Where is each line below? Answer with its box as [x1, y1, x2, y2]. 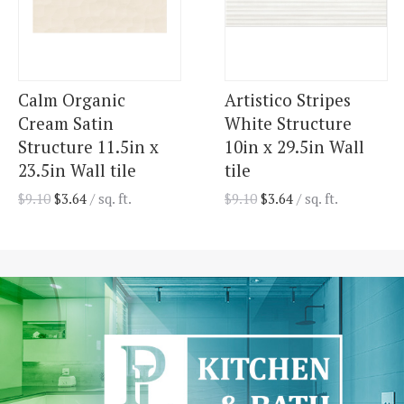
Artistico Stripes [225, 88, 351, 112]
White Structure [225, 112, 352, 135]
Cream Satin [18, 112, 114, 135]
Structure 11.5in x [18, 135, 159, 159]
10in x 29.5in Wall [225, 135, 364, 159]
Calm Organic [18, 88, 125, 112]
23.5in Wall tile [18, 159, 136, 182]
